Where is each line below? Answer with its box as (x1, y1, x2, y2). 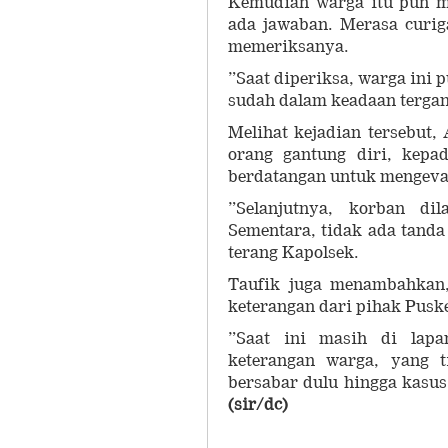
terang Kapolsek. (228, 242, 367, 262)
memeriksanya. (228, 36, 357, 56)
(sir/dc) (228, 394, 288, 414)
